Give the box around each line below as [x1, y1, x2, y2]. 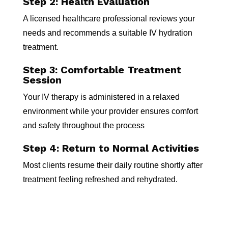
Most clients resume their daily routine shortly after [22, 161, 203, 169]
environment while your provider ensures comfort [22, 107, 198, 116]
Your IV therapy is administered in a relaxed [22, 93, 180, 101]
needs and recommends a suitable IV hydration [22, 28, 192, 37]
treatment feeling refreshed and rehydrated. [22, 175, 178, 184]
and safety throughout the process [22, 121, 145, 130]
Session [22, 74, 62, 86]
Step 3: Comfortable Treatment [22, 64, 181, 76]
